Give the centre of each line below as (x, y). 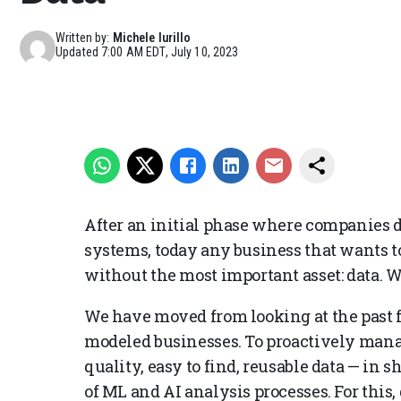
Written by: (83, 37)
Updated (79, 51)
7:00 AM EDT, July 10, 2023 (170, 51)
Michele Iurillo (152, 37)
